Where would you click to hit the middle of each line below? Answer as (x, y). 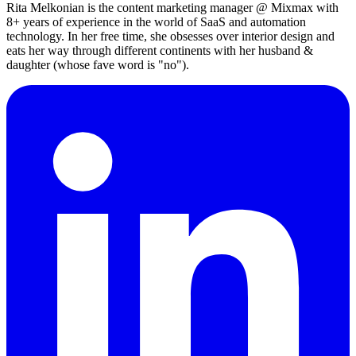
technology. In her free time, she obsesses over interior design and (170, 36)
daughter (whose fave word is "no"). (98, 64)
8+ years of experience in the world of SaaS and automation (156, 21)
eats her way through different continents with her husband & (160, 50)
